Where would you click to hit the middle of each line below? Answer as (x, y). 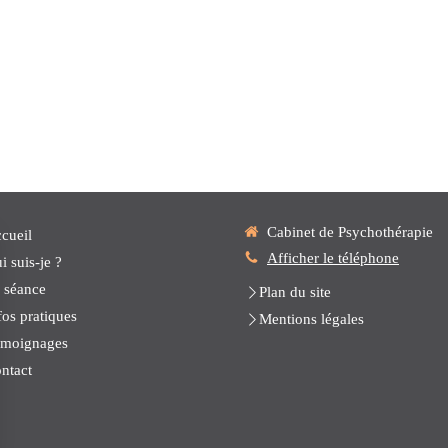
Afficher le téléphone (333, 258)
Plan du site (295, 292)
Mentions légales (311, 319)
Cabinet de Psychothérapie (350, 232)
